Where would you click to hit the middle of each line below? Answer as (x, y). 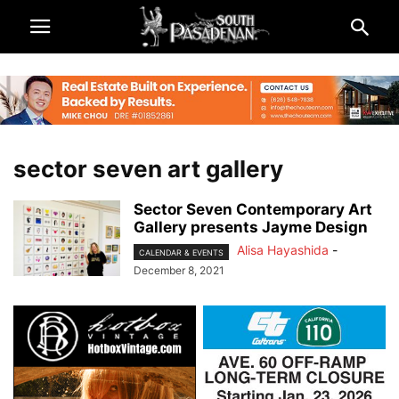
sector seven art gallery (148, 169)
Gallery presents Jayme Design (251, 228)
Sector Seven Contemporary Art (253, 210)
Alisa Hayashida (283, 250)
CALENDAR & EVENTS (181, 252)
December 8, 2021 (179, 270)
